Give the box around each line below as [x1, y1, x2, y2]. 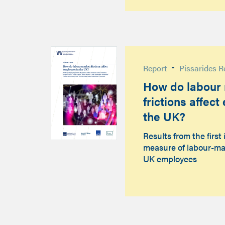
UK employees [143, 152, 197, 165]
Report [143, 62, 167, 74]
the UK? [143, 108, 185, 125]
